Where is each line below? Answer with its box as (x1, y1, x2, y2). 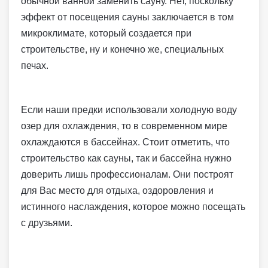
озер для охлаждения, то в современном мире (21, 121, 227, 131)
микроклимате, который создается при (21, 28, 191, 38)
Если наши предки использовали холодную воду (21, 105, 237, 115)
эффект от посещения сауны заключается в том (21, 12, 234, 22)
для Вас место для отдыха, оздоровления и (21, 185, 214, 196)
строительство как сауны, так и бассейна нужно (21, 153, 232, 163)
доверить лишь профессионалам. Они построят (21, 169, 233, 179)
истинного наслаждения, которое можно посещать (21, 202, 245, 212)
